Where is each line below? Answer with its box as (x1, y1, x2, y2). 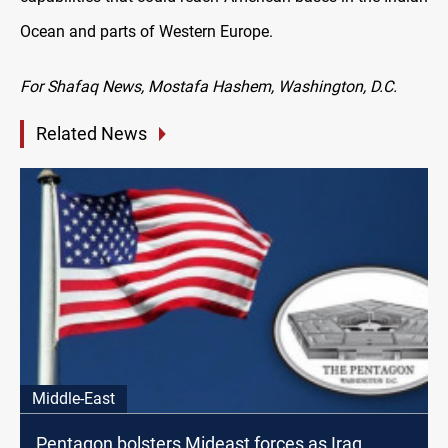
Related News (36, 123, 147, 145)
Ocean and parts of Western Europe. (20, 22, 273, 42)
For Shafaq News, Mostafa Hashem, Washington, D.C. (20, 77, 397, 97)
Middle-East (32, 389, 115, 409)
